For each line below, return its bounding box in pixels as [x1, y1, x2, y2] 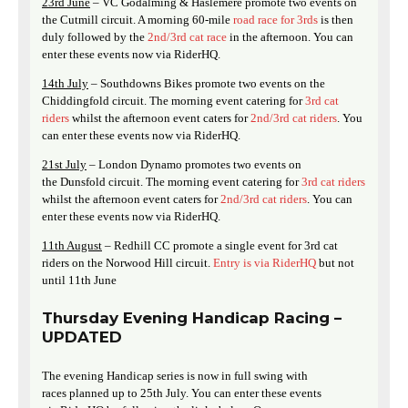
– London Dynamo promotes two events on [87, 157, 301, 171]
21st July [42, 157, 87, 171]
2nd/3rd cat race [145, 29, 227, 44]
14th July [42, 76, 88, 90]
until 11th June [42, 272, 117, 287]
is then [318, 12, 353, 26]
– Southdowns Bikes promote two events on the [88, 76, 325, 90]
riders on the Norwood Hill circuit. [42, 255, 213, 270]
